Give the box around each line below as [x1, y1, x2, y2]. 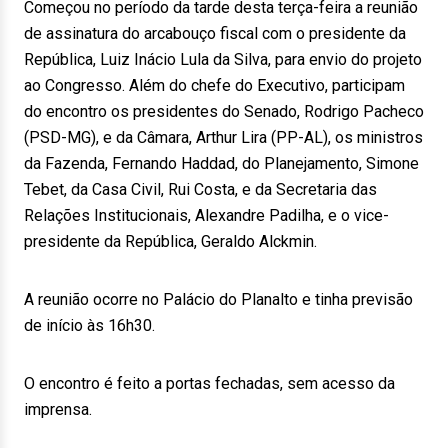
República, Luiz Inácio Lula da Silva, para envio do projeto [24, 50, 422, 69]
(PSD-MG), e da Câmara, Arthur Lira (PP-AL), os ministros [24, 128, 423, 147]
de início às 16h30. [24, 316, 155, 335]
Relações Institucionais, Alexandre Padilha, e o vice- [24, 206, 389, 225]
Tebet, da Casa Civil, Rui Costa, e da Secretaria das [24, 180, 377, 199]
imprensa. [24, 400, 92, 419]
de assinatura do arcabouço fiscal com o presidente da [24, 24, 406, 43]
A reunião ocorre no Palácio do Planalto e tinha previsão [24, 290, 413, 309]
